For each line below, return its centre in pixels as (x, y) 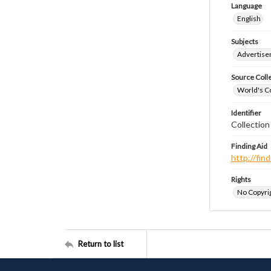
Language (247, 6)
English (249, 18)
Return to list (101, 243)
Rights (241, 179)
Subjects (245, 41)
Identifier (246, 113)
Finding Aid (249, 146)
